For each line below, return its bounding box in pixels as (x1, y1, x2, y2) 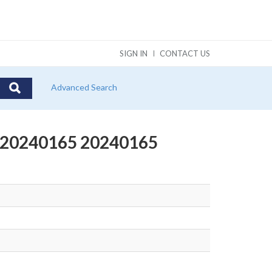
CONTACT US (160, 49, 210, 58)
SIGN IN (120, 49, 148, 58)
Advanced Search (50, 82, 117, 92)
